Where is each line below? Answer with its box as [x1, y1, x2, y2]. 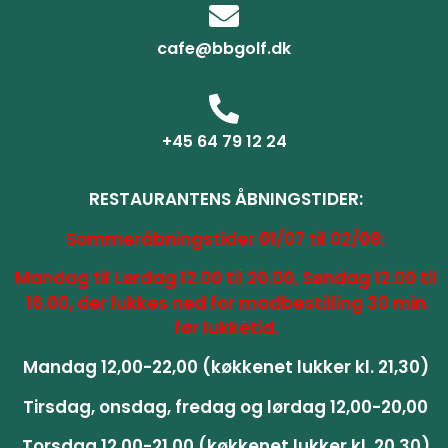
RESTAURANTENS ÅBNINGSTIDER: [88, 187, 363, 212]
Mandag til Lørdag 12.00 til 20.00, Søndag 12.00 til [14, 266, 437, 291]
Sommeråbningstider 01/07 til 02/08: [66, 226, 385, 251]
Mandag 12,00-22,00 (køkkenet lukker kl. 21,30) [22, 355, 429, 380]
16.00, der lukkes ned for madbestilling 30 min [25, 291, 426, 316]
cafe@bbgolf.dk [157, 37, 291, 61]
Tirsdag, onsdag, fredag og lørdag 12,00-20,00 [23, 394, 428, 419]
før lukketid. [173, 316, 278, 341]
